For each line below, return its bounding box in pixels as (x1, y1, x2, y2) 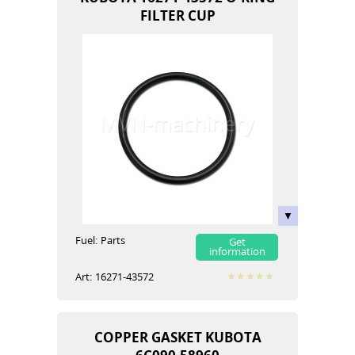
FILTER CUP (139, 6, 216, 25)
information (208, 244, 265, 258)
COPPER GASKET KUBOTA (94, 327, 261, 346)
